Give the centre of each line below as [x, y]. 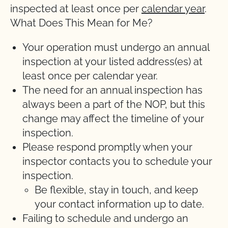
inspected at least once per [76, 9]
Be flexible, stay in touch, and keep [116, 190]
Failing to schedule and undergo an [105, 218]
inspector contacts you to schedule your [117, 161]
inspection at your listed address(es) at [112, 62]
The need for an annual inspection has [112, 90]
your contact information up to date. [119, 204]
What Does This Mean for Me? [81, 23]
